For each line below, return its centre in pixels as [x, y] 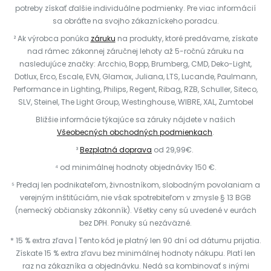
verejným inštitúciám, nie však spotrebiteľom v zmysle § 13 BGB [135, 198]
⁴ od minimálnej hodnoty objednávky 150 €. [135, 167]
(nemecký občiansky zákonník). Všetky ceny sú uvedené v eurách [135, 210]
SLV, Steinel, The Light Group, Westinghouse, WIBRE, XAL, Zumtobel [135, 102]
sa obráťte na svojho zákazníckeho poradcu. [135, 21]
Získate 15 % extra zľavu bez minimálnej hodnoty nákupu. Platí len [135, 253]
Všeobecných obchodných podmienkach [135, 132]
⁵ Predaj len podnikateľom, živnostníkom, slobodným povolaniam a [135, 185]
